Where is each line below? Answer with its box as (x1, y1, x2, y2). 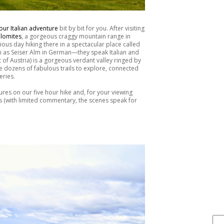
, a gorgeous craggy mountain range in (21, 32, 130, 41)
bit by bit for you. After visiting (58, 24, 144, 33)
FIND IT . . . (182, 185, 204, 192)
